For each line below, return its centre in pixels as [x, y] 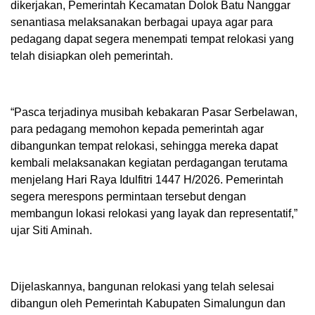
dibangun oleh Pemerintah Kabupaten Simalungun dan [148, 304]
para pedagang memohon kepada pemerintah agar [137, 129]
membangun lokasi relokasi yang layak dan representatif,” [154, 214]
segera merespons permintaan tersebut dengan [128, 197]
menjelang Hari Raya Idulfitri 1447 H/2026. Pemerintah [147, 180]
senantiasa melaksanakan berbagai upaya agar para [142, 22]
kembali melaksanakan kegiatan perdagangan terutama [149, 163]
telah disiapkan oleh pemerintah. [92, 56]
